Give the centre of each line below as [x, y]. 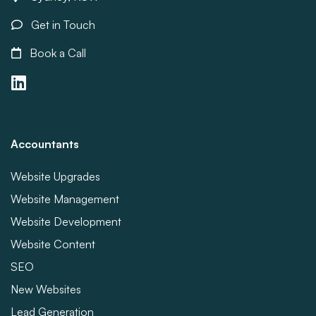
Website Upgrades [55, 176]
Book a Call [56, 53]
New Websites [46, 289]
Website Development [66, 221]
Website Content [53, 244]
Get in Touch [62, 25]
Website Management [65, 199]
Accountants [45, 144]
